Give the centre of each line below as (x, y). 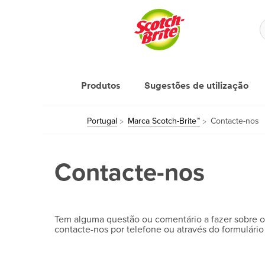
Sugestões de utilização (196, 86)
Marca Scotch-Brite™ (164, 121)
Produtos (101, 86)
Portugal (102, 121)
